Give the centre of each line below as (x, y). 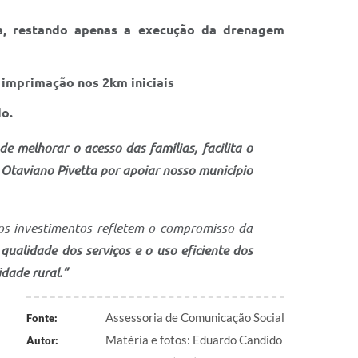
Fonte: (42, 318)
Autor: (42, 340)
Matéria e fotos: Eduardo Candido (194, 340)
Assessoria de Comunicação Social (195, 317)
